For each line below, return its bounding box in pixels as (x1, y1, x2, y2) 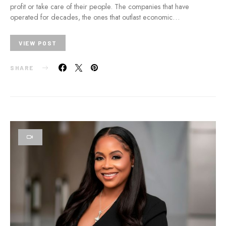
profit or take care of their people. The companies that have (10, 2, 189, 12)
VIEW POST (19, 39, 57, 46)
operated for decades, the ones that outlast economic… (10, 12, 180, 22)
